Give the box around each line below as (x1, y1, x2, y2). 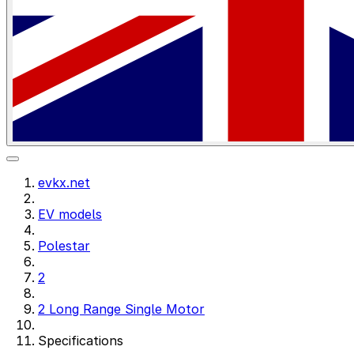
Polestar (38, 238, 90, 254)
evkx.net (38, 175, 90, 190)
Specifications (38, 333, 123, 348)
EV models (38, 206, 102, 222)
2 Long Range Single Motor (38, 301, 205, 317)
